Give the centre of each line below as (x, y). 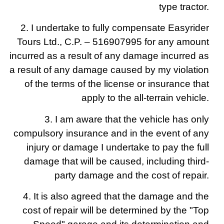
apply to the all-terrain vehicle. (145, 98)
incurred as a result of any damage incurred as (109, 56)
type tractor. (184, 6)
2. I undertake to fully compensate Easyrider (115, 28)
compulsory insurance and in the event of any (111, 133)
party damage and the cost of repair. (132, 175)
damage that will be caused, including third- (116, 161)
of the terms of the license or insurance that (117, 84)
